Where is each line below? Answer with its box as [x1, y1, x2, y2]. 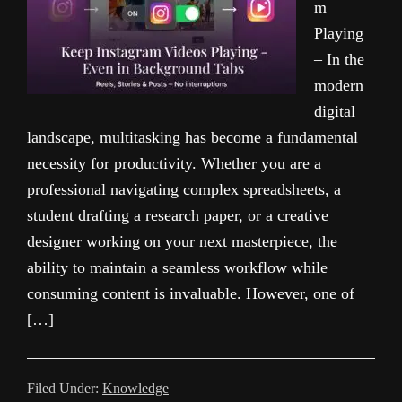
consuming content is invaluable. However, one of [27, 284, 354, 302]
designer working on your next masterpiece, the [27, 232, 337, 250]
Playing [314, 24, 363, 42]
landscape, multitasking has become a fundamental [27, 128, 358, 146]
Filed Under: [27, 380, 102, 396]
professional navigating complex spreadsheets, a [27, 180, 341, 198]
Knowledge [102, 380, 169, 396]
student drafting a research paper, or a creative [27, 206, 328, 224]
